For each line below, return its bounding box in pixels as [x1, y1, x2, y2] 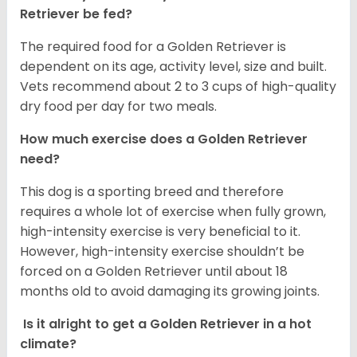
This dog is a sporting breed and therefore [20, 182, 284, 201]
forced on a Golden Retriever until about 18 [20, 261, 288, 280]
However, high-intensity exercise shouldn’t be [20, 241, 304, 261]
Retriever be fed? [20, 4, 132, 23]
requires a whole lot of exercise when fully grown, [20, 202, 326, 221]
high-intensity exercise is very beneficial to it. [20, 222, 300, 241]
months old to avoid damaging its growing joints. [20, 281, 320, 300]
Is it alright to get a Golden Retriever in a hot [20, 314, 312, 333]
